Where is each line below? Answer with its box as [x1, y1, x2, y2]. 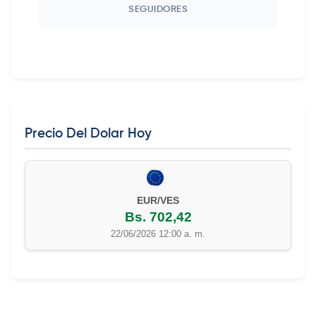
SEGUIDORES [128, 5, 188, 15]
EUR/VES [137, 195, 179, 207]
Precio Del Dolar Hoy [25, 127, 152, 141]
